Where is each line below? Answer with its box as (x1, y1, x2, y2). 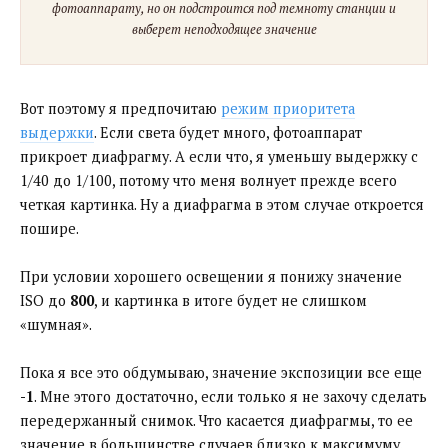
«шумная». (20, 315, 92, 335)
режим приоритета (221, 99, 355, 119)
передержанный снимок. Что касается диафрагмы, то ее (20, 411, 413, 431)
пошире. (20, 219, 79, 239)
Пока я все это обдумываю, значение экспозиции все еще (20, 363, 422, 383)
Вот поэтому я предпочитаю (20, 99, 221, 119)
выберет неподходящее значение (131, 21, 317, 39)
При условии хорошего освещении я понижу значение (20, 267, 402, 287)
